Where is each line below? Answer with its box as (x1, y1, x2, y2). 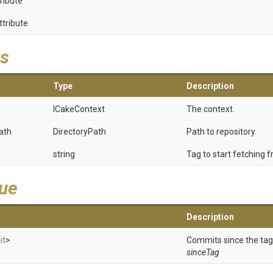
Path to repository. (186, 127, 257, 136)
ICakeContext (53, 104, 105, 114)
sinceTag (186, 247, 219, 257)
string (53, 149, 75, 159)
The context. (186, 104, 235, 114)
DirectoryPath (53, 127, 106, 136)
